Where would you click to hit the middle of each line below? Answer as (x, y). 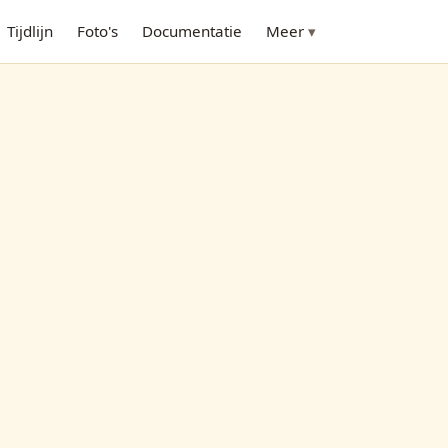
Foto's (97, 31)
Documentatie (192, 31)
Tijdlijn (30, 31)
